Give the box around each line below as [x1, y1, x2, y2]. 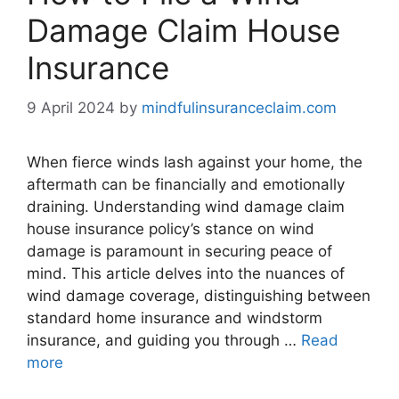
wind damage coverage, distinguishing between [27, 286, 370, 305]
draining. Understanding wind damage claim [27, 197, 345, 216]
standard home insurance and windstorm [27, 308, 322, 327]
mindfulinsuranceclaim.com [142, 98, 337, 117]
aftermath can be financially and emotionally [27, 175, 345, 193]
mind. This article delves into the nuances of [27, 264, 345, 282]
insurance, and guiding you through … [27, 330, 301, 349]
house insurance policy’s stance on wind [27, 219, 314, 238]
